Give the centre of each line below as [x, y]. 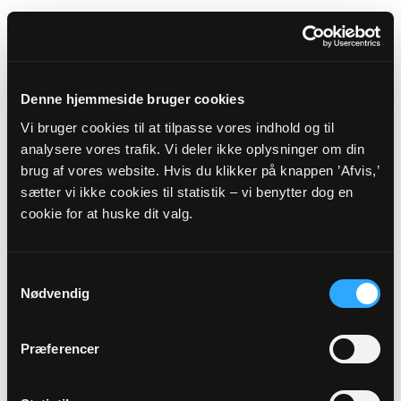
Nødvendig [55, 293]
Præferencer [60, 348]
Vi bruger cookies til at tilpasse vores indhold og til [177, 127]
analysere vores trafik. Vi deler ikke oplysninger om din [192, 149]
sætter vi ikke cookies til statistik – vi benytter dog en [187, 192]
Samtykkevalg [49, 275]
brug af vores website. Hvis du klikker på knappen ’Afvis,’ [200, 170]
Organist [200, 200]
